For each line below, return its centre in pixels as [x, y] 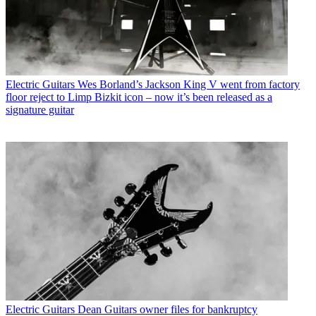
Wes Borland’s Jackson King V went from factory [189, 84]
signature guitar [40, 109]
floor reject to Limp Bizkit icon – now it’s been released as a [139, 97]
